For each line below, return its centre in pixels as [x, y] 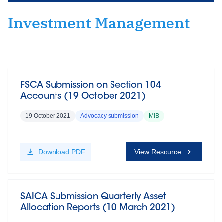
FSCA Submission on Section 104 [91, 86]
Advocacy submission [110, 116]
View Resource [158, 152]
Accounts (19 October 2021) [83, 97]
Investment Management [99, 23]
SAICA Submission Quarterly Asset [93, 197]
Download [55, 152]
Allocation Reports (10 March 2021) [98, 208]
